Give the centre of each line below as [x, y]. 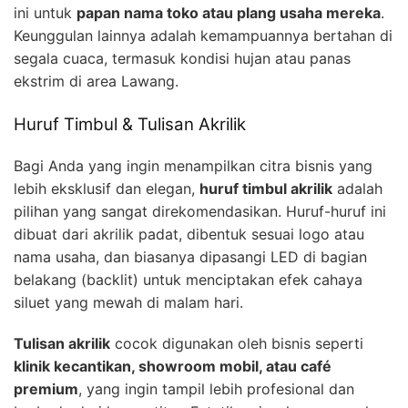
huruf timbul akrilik [266, 188]
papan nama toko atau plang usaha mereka [229, 13]
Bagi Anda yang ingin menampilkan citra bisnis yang [193, 165]
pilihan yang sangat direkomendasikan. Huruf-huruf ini [200, 211]
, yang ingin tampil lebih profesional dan [216, 388]
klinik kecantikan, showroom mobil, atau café [173, 366]
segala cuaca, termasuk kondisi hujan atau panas [182, 59]
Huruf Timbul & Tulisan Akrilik [130, 125]
